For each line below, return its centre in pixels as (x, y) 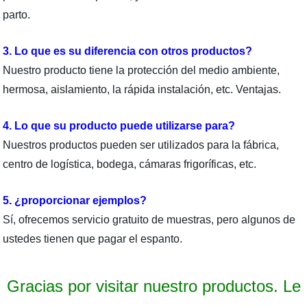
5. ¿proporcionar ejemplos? (75, 201)
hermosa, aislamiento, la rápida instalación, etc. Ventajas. (142, 90)
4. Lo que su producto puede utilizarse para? (119, 126)
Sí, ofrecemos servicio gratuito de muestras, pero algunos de (149, 220)
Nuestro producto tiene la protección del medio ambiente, (142, 71)
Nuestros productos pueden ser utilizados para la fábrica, (141, 145)
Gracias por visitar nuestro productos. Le (153, 286)
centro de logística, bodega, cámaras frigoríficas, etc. (130, 164)
